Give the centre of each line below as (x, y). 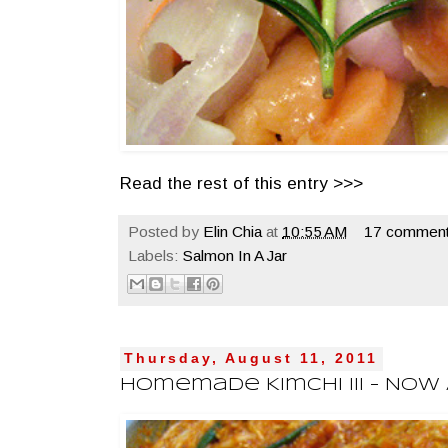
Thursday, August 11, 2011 (251, 359)
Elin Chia (232, 231)
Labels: (155, 255)
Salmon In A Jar (235, 255)
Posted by (165, 231)
